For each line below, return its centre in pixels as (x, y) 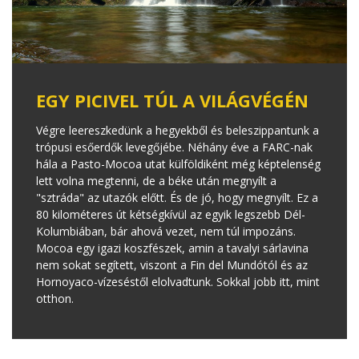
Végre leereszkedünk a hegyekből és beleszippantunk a (177, 130)
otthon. (55, 298)
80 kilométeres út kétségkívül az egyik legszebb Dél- (171, 214)
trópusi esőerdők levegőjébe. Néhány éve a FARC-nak (174, 147)
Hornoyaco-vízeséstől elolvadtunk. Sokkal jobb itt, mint (178, 281)
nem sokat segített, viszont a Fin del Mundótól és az (172, 264)
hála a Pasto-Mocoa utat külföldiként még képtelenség (178, 163)
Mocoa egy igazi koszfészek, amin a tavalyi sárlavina (172, 248)
